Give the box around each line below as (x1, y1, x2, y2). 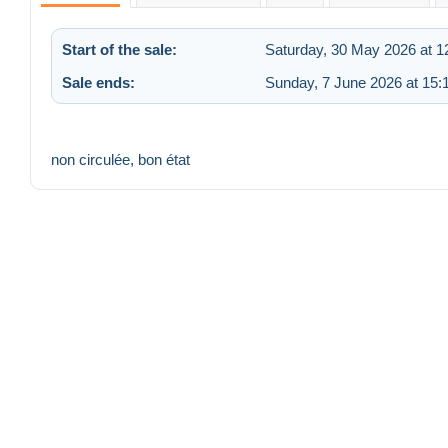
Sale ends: (62, 73, 135, 91)
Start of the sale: (62, 40, 177, 58)
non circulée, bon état (51, 151, 194, 169)
